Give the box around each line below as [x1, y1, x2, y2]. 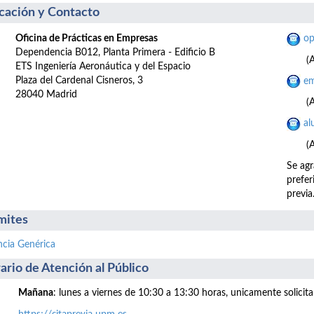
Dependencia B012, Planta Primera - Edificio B [15, 48, 215, 58]
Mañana [18, 287, 53, 298]
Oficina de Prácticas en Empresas [15, 34, 158, 44]
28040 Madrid [15, 90, 77, 100]
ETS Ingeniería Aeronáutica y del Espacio [15, 62, 191, 72]
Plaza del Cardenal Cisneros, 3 [15, 76, 143, 86]
